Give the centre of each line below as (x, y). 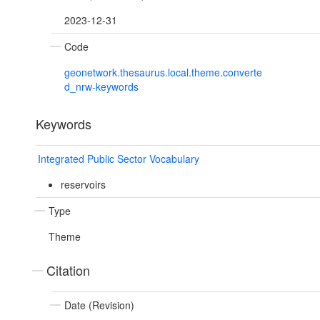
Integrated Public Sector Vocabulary (119, 159)
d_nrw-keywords (101, 87)
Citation (68, 270)
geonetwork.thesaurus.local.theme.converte (163, 72)
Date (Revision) (99, 305)
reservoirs (83, 185)
